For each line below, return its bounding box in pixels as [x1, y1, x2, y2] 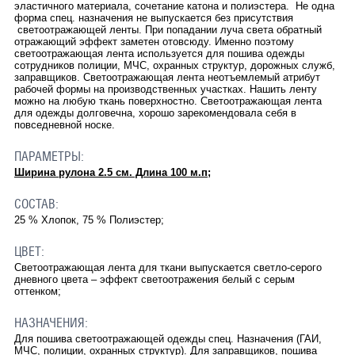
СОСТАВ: [13, 196, 59, 212]
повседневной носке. [13, 118, 118, 131]
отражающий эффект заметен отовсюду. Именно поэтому [13, 35, 294, 48]
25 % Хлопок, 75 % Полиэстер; [13, 213, 164, 226]
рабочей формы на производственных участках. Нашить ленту [13, 82, 317, 95]
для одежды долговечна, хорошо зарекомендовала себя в [13, 106, 296, 119]
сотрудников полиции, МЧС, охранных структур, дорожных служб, [13, 59, 335, 71]
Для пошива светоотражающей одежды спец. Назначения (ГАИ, [13, 332, 322, 345]
